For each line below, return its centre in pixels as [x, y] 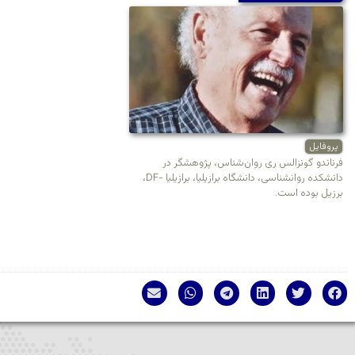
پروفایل [324, 147]
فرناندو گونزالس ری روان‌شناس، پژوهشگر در [253, 163]
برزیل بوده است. [309, 193]
